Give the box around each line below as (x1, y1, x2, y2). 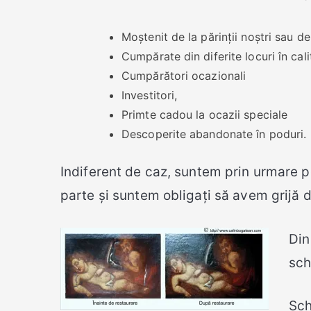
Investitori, (121, 88, 178, 103)
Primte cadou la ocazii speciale (121, 108, 288, 122)
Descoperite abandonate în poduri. (121, 127, 307, 142)
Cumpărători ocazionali (121, 69, 246, 83)
